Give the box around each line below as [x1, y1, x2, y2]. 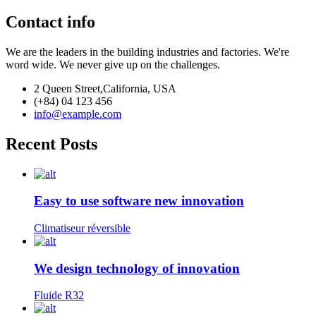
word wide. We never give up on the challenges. [6, 58, 220, 71]
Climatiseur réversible [34, 221, 130, 234]
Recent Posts [6, 134, 97, 153]
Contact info [6, 12, 95, 31]
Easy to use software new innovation [34, 193, 244, 209]
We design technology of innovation [34, 260, 240, 276]
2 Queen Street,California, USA [34, 82, 176, 95]
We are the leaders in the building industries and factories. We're [6, 45, 289, 58]
